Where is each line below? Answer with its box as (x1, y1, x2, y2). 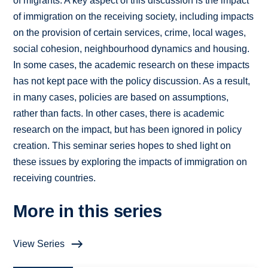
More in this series (13, 202, 162, 221)
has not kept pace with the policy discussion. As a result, (13, 76, 251, 87)
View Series (13, 239, 65, 249)
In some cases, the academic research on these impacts (13, 60, 250, 71)
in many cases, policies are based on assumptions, (13, 92, 229, 103)
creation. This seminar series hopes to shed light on (13, 141, 232, 151)
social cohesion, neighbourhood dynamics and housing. (13, 44, 250, 54)
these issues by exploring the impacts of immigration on (13, 157, 248, 167)
